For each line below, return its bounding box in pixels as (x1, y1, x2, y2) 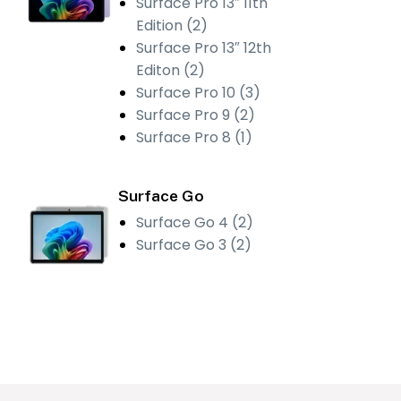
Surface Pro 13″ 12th (136, 37, 272, 58)
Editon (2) (136, 59, 206, 81)
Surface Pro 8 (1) (136, 126, 253, 148)
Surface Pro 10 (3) (136, 81, 261, 103)
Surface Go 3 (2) (136, 234, 252, 255)
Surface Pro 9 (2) (136, 104, 256, 125)
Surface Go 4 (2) (136, 211, 254, 233)
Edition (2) (136, 14, 209, 36)
